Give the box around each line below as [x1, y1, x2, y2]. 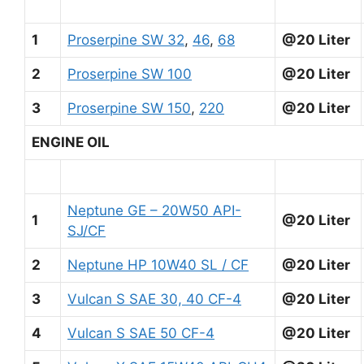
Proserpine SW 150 [67, 99, 191, 116]
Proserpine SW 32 [67, 31, 184, 48]
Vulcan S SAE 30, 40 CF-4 [67, 290, 241, 307]
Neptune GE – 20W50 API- [67, 201, 241, 219]
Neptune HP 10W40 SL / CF [67, 256, 249, 273]
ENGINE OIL [32, 133, 110, 150]
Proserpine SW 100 [67, 65, 192, 82]
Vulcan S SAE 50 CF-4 [67, 324, 214, 341]
